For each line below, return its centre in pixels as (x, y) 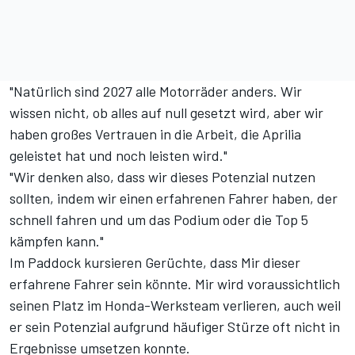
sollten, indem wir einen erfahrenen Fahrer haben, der (174, 198)
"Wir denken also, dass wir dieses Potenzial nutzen (162, 176)
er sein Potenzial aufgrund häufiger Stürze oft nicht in (175, 326)
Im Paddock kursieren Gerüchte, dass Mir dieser (155, 262)
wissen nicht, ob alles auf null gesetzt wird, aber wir (166, 112)
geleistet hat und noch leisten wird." (118, 155)
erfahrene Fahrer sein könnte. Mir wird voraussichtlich (175, 283)
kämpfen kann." (57, 240)
